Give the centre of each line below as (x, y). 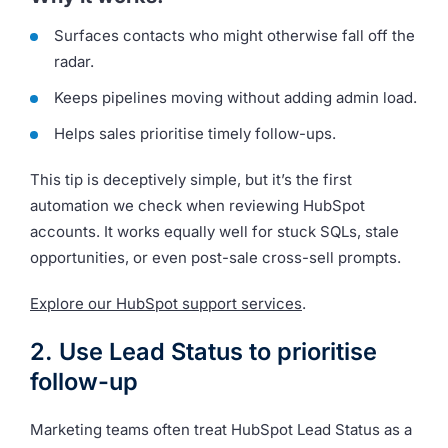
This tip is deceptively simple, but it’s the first (191, 179)
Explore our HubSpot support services (166, 303)
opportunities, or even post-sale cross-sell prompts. (215, 257)
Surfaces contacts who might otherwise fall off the (234, 35)
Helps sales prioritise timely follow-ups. (195, 133)
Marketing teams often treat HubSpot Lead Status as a (221, 430)
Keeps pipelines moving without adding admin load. (235, 97)
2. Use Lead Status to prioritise (203, 352)
